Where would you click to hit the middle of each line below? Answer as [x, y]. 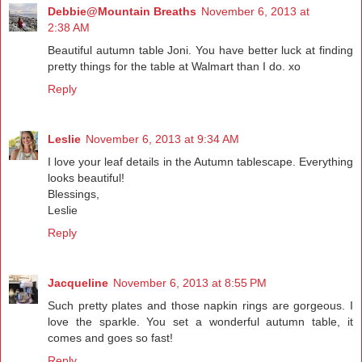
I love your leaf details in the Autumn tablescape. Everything [200, 162]
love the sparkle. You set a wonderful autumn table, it [200, 322]
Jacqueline [78, 283]
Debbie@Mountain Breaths [122, 12]
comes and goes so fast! [110, 338]
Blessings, [74, 194]
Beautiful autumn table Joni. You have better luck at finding [200, 51]
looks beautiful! [86, 178]
